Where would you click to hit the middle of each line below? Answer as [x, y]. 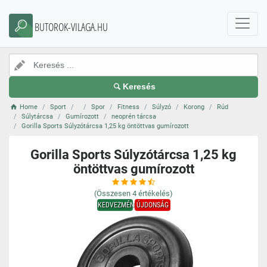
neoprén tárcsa [134, 117]
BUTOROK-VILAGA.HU [71, 27]
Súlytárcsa [37, 117]
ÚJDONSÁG [152, 205]
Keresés [139, 87]
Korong [194, 107]
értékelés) [156, 193]
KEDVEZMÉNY [117, 205]
